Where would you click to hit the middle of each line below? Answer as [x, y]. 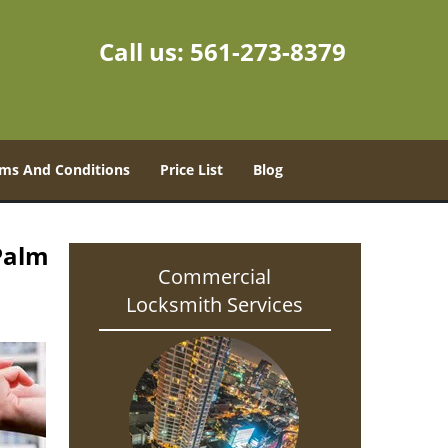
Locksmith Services [215, 304]
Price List [191, 169]
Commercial [215, 276]
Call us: [144, 51]
